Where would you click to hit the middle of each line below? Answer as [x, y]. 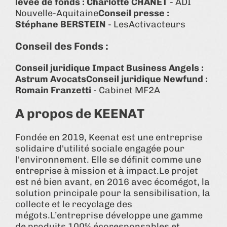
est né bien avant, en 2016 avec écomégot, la [112, 182]
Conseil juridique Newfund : [147, 79]
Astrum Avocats [51, 79]
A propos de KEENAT [80, 113]
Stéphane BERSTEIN [61, 24]
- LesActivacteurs [146, 24]
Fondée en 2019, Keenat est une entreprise [109, 137]
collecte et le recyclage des [74, 204]
